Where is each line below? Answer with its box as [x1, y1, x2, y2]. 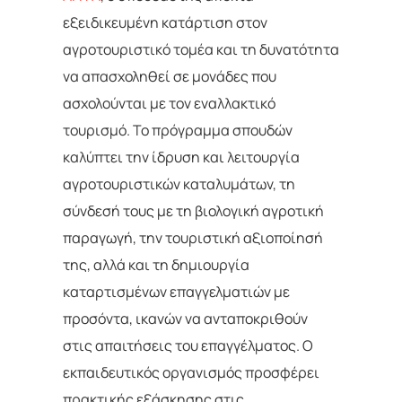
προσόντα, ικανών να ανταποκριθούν [63, 308, 308, 328]
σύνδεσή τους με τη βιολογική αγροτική [63, 200, 324, 221]
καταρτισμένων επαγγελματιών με [63, 281, 290, 301]
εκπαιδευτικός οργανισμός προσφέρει [63, 362, 319, 382]
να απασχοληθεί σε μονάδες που [63, 66, 276, 86]
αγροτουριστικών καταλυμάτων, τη [63, 173, 295, 194]
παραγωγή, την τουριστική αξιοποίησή [63, 227, 323, 248]
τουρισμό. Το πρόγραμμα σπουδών [63, 119, 293, 140]
